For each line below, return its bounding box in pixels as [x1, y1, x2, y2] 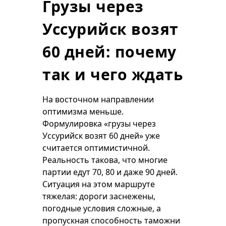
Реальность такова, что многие [42, 154, 167, 165]
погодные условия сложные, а [42, 203, 161, 214]
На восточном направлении [42, 94, 154, 105]
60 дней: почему [42, 41, 177, 62]
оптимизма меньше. [42, 106, 124, 117]
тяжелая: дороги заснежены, [42, 191, 155, 202]
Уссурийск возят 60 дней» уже [42, 130, 160, 141]
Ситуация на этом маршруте [42, 179, 155, 190]
